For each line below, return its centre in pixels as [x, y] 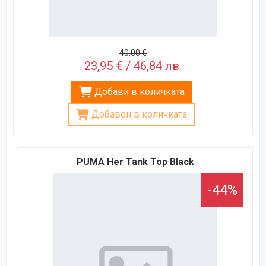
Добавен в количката [139, 114]
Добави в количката [139, 91]
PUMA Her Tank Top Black [136, 161]
